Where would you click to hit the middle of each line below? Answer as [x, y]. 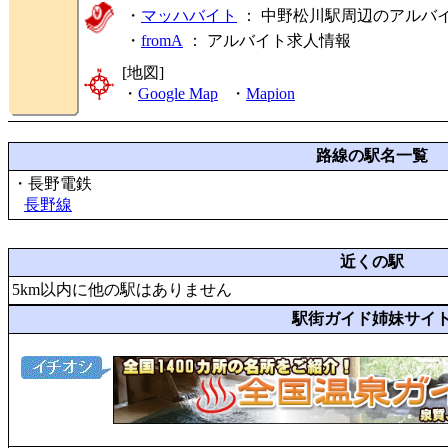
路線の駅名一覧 [372, 155]
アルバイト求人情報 [279, 40]
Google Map [178, 93]
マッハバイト [189, 15]
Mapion [270, 93]
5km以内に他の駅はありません [122, 289]
